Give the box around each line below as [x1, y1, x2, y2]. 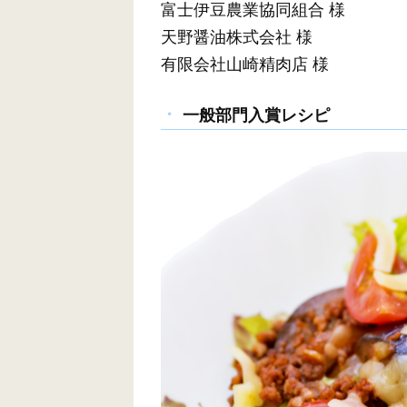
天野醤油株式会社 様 [161, 27, 313, 46]
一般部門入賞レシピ [183, 106, 330, 125]
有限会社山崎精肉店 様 [161, 55, 329, 74]
